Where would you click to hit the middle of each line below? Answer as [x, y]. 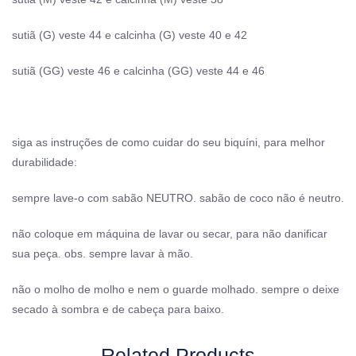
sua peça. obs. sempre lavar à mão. [103, 253]
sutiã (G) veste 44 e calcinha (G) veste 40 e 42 [130, 35]
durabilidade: [44, 162]
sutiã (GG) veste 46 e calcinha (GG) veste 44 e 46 [138, 70]
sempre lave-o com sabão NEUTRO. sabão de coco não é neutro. [178, 197]
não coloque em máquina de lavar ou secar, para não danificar [170, 233]
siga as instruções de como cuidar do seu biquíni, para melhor [168, 142]
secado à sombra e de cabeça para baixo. [118, 309]
